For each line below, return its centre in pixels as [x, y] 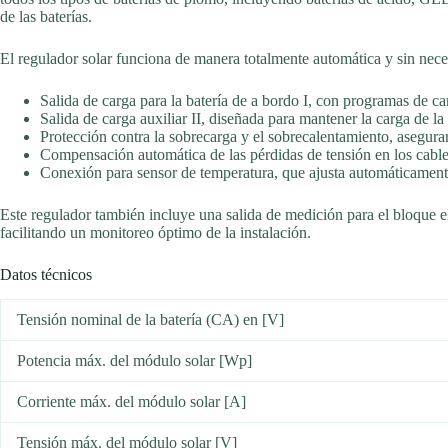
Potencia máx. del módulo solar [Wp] [134, 361]
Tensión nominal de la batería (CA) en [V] [150, 320]
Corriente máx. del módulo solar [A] [131, 402]
